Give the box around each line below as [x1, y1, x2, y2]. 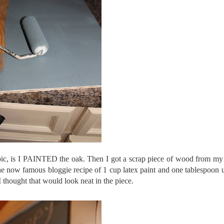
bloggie [47, 165, 71, 174]
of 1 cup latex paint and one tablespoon [92, 165, 221, 174]
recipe [73, 165, 92, 174]
